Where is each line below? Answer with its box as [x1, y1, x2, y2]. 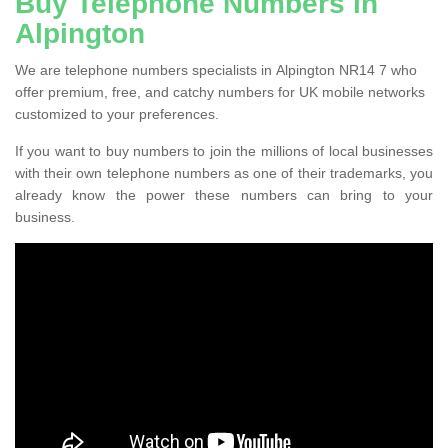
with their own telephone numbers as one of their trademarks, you [15, 164, 433, 181]
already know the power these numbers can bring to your [15, 186, 433, 203]
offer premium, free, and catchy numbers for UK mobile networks [15, 83, 425, 100]
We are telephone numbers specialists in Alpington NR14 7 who [15, 61, 417, 78]
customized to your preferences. [15, 105, 219, 122]
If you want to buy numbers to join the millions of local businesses [15, 142, 433, 159]
